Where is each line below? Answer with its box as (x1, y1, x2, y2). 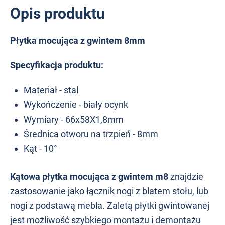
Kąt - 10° (24, 143, 57, 154)
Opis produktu (10, 4, 105, 22)
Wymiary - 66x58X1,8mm (24, 114, 124, 125)
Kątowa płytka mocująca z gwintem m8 (10, 171, 170, 182)
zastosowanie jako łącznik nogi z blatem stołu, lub (10, 185, 208, 196)
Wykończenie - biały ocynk (24, 99, 130, 110)
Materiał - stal (24, 84, 78, 95)
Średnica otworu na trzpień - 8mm (24, 128, 158, 139)
